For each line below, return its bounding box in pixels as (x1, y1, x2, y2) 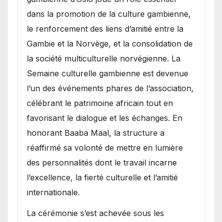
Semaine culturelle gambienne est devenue (27, 68, 188, 78)
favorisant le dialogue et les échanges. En (27, 112, 182, 123)
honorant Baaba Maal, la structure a (27, 127, 165, 138)
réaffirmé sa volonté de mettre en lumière (27, 142, 183, 153)
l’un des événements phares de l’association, (27, 83, 194, 93)
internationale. (27, 187, 80, 197)
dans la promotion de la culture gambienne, (27, 8, 191, 19)
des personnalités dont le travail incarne (27, 157, 177, 167)
